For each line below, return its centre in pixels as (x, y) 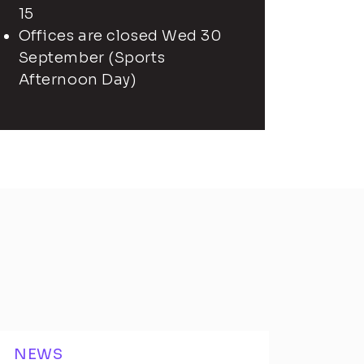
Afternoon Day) (78, 80)
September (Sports (92, 58)
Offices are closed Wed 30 (120, 36)
